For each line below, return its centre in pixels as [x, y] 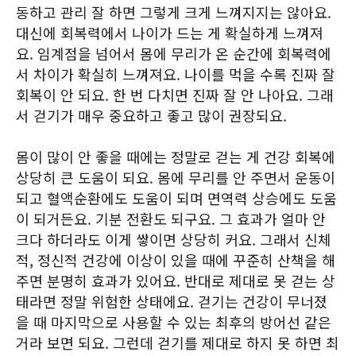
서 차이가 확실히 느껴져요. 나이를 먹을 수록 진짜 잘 [176, 74]
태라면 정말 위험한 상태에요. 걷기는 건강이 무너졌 [172, 301]
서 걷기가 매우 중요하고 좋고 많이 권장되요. [151, 115]
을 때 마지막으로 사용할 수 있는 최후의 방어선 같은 [174, 322]
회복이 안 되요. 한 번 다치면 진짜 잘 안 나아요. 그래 [175, 95]
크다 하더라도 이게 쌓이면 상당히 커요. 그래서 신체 [174, 239]
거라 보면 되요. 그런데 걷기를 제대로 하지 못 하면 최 [178, 342]
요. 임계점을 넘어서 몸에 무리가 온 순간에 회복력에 [174, 53]
